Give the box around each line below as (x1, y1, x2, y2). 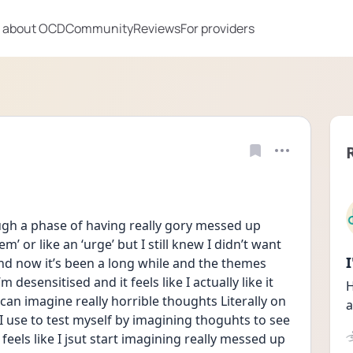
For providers (180, 20, 255, 37)
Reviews (133, 20, 180, 37)
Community (65, 20, 133, 37)
